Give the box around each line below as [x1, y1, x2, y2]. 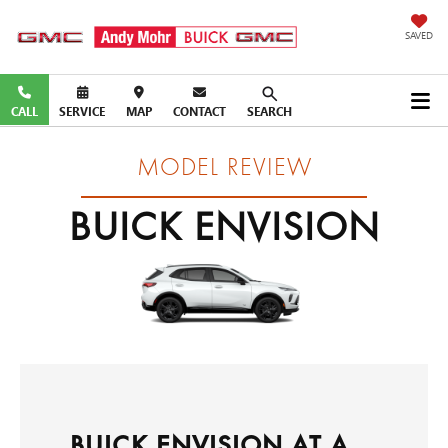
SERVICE [59, 103, 105, 120]
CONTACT [173, 103, 226, 120]
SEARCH [247, 103, 292, 120]
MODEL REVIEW [136, 156, 312, 181]
